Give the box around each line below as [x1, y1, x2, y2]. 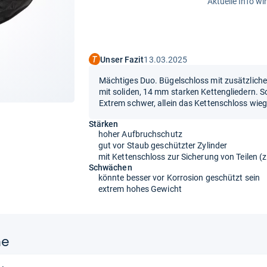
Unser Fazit [100, 55, 144, 65]
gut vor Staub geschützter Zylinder [98, 140, 228, 150]
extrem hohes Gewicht [98, 184, 182, 194]
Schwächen [88, 162, 132, 172]
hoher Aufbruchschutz [98, 129, 182, 139]
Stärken [88, 119, 119, 129]
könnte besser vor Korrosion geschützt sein [98, 172, 260, 182]
